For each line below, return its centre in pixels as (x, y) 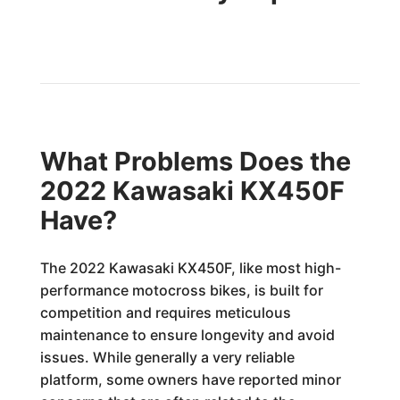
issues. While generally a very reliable (167, 357)
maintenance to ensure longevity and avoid (187, 335)
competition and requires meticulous (165, 312)
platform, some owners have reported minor (190, 379)
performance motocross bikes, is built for (181, 290)
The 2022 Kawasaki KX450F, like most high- (190, 268)
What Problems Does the (195, 161)
